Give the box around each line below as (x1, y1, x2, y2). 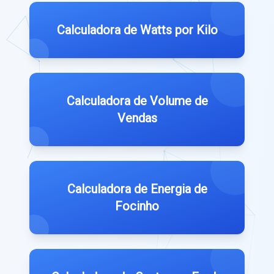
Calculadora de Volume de (66, 93, 208, 108)
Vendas (117, 110, 157, 125)
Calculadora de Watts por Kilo (56, 22, 218, 37)
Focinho (115, 198, 159, 213)
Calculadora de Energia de (67, 181, 207, 196)
